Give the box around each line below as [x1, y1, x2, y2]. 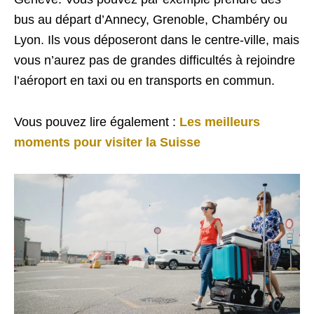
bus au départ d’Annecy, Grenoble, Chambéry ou [14, 12, 287, 27]
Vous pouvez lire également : [14, 114, 176, 129]
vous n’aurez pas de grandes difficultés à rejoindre [14, 53, 295, 67]
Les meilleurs [179, 114, 260, 129]
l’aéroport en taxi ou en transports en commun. [14, 73, 278, 88]
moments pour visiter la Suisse [14, 135, 200, 149]
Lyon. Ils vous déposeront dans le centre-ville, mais [14, 32, 299, 47]
